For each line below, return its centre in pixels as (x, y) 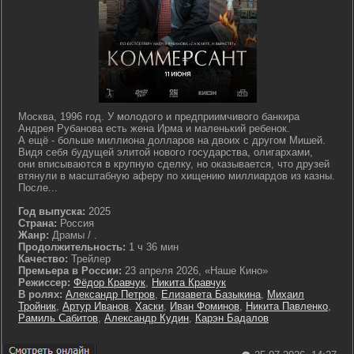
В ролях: (40, 294)
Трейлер (89, 259)
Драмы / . (73, 235)
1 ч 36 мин (152, 247)
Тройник (37, 306)
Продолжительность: (72, 247)
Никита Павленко (287, 306)
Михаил (286, 294)
